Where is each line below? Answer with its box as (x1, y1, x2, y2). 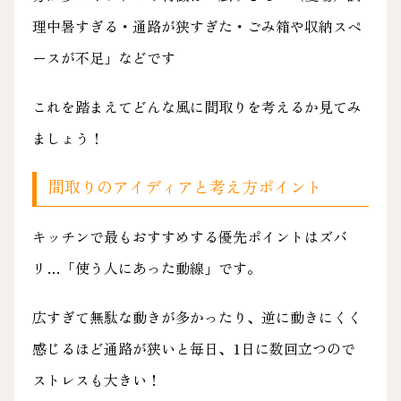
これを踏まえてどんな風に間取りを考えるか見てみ (31, 95, 362, 117)
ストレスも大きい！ (31, 369, 161, 391)
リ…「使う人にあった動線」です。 (31, 257, 261, 279)
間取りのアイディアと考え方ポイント (48, 175, 323, 199)
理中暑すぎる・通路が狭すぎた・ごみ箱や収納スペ (31, 14, 362, 37)
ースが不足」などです (31, 46, 175, 68)
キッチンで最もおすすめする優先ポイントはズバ (31, 226, 347, 248)
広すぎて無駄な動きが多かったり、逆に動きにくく (31, 306, 362, 328)
